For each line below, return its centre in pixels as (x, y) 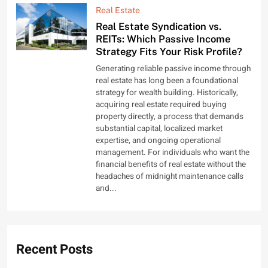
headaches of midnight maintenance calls (170, 176)
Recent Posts (54, 249)
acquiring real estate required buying (162, 104)
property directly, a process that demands (170, 116)
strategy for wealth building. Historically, (167, 92)
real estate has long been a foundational (167, 80)
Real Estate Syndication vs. (159, 26)
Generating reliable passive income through (173, 68)
